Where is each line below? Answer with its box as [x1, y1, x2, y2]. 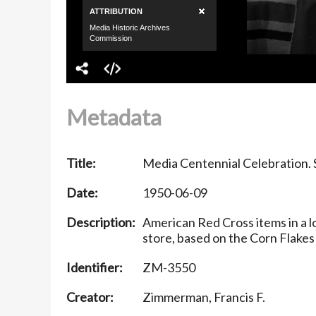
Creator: [66, 289, 114, 305]
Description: [66, 214, 135, 231]
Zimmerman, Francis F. [142, 289, 265, 305]
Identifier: [66, 260, 123, 276]
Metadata [66, 104, 162, 131]
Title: [66, 155, 96, 171]
